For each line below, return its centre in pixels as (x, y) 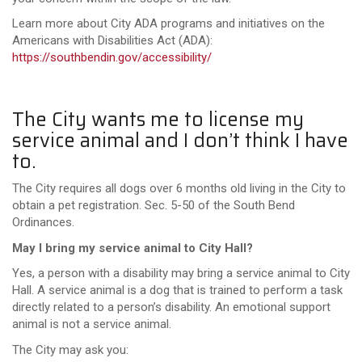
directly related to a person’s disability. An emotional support (171, 307)
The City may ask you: (72, 349)
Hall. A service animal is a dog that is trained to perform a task (177, 290)
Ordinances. (45, 222)
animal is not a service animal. (93, 324)
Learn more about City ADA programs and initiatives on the (168, 23)
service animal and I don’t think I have (180, 140)
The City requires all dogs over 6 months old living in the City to (179, 188)
